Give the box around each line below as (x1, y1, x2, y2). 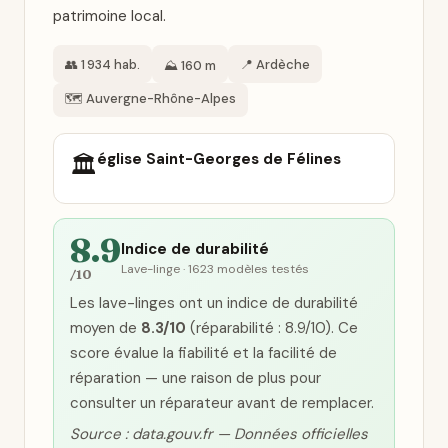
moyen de (70, 318, 141, 338)
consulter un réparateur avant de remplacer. (70, 393, 374, 413)
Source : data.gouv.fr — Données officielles (70, 424, 368, 444)
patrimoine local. (53, 6, 166, 26)
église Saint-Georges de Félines (97, 149, 341, 169)
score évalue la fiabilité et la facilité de (70, 343, 337, 363)
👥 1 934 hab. (65, 55, 140, 73)
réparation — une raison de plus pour (70, 368, 321, 388)
